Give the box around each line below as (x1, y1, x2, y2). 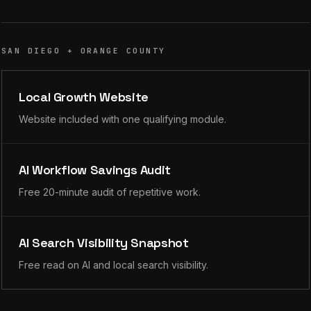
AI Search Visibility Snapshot (19, 235, 189, 251)
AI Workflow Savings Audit (19, 162, 171, 178)
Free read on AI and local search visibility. (19, 259, 208, 271)
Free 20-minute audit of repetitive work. (19, 186, 201, 198)
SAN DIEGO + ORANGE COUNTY (1, 46, 166, 56)
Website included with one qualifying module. (19, 113, 226, 125)
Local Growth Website (19, 89, 149, 105)
